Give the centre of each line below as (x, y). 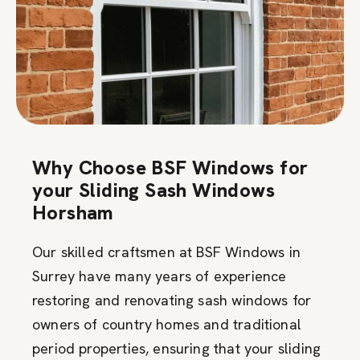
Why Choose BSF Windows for (170, 167)
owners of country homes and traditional (167, 324)
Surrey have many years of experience (160, 276)
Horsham (76, 212)
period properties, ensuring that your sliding (177, 348)
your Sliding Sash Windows (153, 190)
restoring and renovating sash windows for (172, 300)
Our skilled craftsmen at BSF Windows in (167, 252)
